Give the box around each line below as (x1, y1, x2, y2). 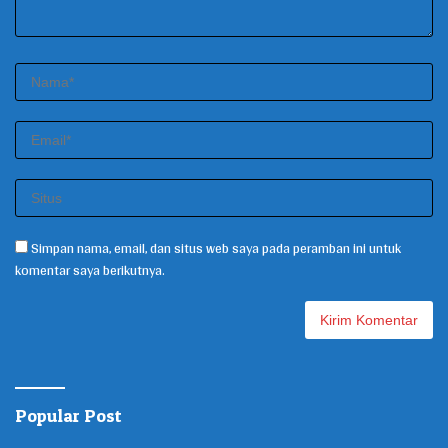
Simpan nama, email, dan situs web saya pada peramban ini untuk (31, 234, 401, 261)
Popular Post (15, 404, 122, 426)
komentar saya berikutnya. (15, 256, 165, 283)
